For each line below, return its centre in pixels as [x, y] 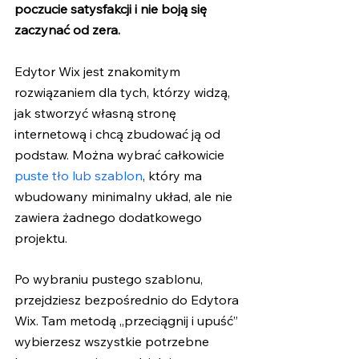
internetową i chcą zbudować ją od [119, 133]
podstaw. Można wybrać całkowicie [121, 154]
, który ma [174, 175]
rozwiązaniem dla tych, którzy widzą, [124, 92]
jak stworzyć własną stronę [97, 113]
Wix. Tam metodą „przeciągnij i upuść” [128, 321]
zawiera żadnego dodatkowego [110, 217]
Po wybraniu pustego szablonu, [110, 279]
